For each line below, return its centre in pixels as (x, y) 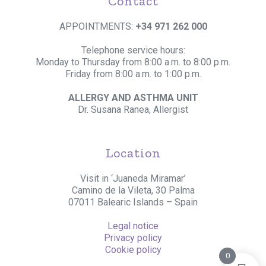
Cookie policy (133, 250)
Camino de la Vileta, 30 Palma (133, 190)
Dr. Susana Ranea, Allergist (133, 110)
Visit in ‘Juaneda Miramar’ (133, 178)
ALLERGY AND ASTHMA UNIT (133, 98)
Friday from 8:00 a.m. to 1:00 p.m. (133, 74)
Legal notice (133, 226)
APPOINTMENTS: (97, 26)
